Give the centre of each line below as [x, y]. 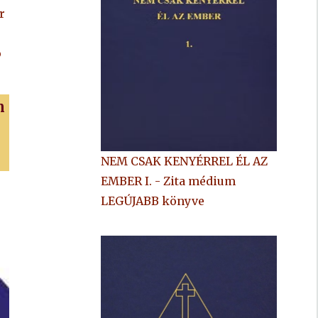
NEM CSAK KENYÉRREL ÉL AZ [185, 161]
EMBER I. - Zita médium [169, 181]
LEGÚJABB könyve [153, 201]
